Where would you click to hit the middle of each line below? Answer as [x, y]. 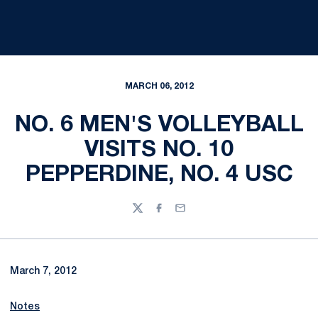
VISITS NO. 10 [159, 150]
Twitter [149, 214]
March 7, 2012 [43, 272]
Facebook [177, 214]
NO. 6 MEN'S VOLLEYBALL [159, 125]
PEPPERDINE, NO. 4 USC [159, 175]
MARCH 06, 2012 [159, 86]
